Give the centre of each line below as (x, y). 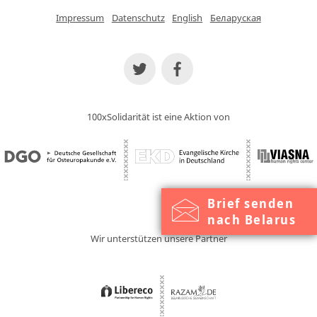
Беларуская (235, 18)
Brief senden (250, 203)
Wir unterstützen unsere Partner (158, 239)
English (188, 18)
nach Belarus (252, 219)
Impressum (80, 18)
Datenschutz (138, 18)
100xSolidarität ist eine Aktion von (158, 117)
